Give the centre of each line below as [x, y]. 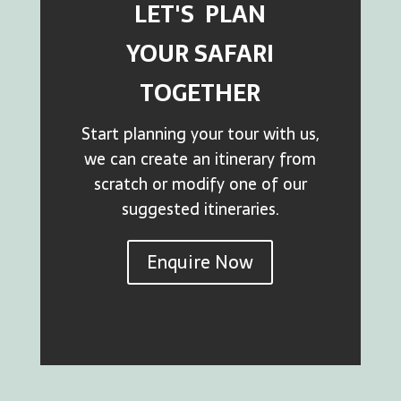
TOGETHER [200, 93]
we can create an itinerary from [200, 159]
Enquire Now [200, 262]
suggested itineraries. [200, 209]
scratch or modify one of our [200, 184]
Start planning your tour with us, [200, 134]
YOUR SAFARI [200, 54]
